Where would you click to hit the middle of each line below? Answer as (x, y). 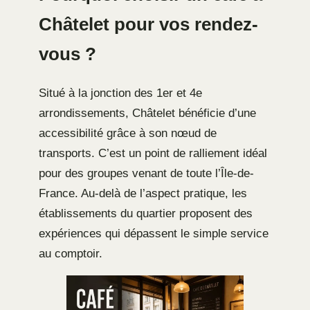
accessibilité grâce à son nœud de (128, 134)
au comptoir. (71, 254)
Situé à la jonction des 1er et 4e (120, 93)
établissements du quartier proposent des (146, 214)
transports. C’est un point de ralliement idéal (153, 154)
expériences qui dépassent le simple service (154, 234)
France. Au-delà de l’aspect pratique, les (143, 194)
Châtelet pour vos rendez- (148, 25)
